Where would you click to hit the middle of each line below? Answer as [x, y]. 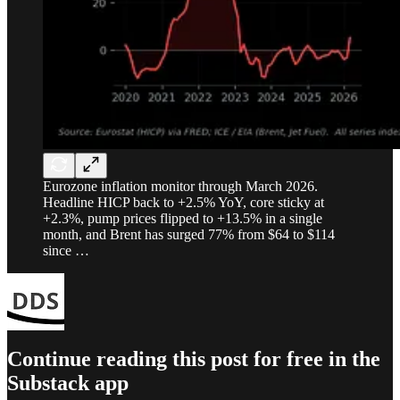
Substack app [68, 383]
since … [66, 250]
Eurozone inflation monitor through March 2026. [180, 186]
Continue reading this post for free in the [194, 359]
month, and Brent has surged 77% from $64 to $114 [189, 234]
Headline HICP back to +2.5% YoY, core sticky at [183, 202]
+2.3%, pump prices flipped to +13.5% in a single [183, 218]
